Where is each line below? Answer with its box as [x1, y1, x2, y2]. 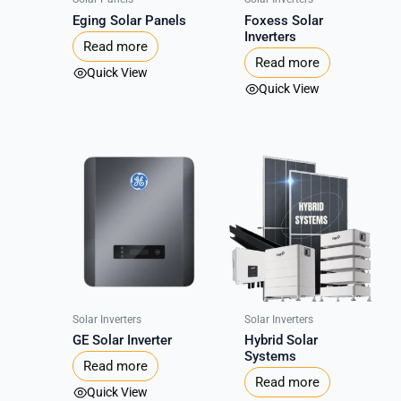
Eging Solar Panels [73, 12, 187, 29]
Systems [244, 347, 297, 364]
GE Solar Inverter [73, 331, 173, 348]
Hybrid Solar [244, 331, 319, 348]
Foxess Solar [244, 12, 324, 29]
